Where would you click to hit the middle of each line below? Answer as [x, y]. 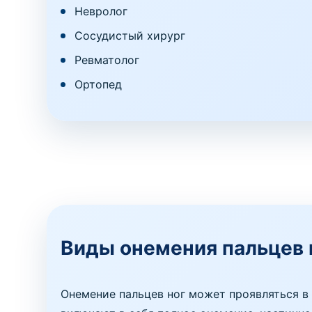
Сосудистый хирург [130, 36]
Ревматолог [107, 60]
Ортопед [99, 84]
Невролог [101, 11]
